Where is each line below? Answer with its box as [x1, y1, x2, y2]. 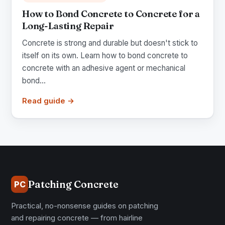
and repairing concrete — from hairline [11, 213, 143, 223]
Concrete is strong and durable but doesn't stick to [22, 38, 198, 48]
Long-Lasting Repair [22, 20, 114, 32]
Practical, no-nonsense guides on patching [11, 201, 158, 211]
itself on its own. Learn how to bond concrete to [22, 51, 188, 61]
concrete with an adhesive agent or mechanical [22, 63, 185, 73]
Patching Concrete [28, 178, 119, 191]
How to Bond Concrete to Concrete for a [22, 8, 200, 20]
